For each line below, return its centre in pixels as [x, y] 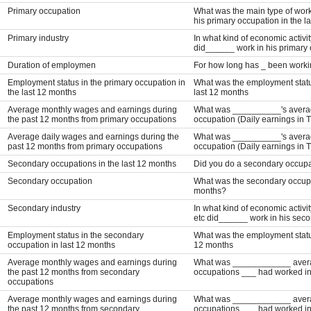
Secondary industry [44, 208]
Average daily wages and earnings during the [93, 136]
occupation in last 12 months [61, 245]
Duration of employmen [51, 65]
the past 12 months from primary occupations [92, 119]
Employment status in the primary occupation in [96, 82]
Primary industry [38, 38]
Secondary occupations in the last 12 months [92, 163]
